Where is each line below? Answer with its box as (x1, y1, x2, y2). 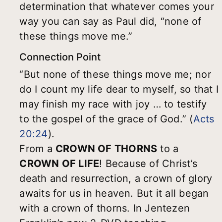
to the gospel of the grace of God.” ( (19, 113, 193, 125)
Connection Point (19, 51, 101, 63)
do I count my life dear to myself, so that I (19, 83, 219, 96)
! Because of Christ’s (99, 158, 197, 170)
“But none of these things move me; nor (19, 68, 211, 81)
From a (19, 143, 55, 155)
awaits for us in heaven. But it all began (19, 187, 209, 200)
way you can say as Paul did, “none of (19, 15, 202, 28)
